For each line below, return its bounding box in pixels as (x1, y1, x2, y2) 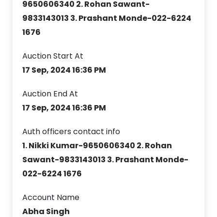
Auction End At (22, 88, 78, 99)
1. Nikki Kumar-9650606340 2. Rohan (22, 139, 172, 151)
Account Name (22, 191, 80, 203)
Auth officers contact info (22, 125, 121, 137)
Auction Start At (22, 50, 84, 62)
